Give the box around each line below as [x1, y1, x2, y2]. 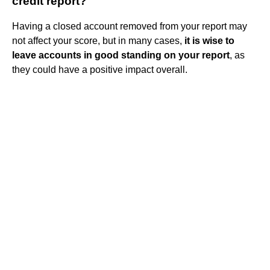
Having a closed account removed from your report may [12, 20, 247, 31]
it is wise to [184, 35, 234, 46]
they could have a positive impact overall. [12, 64, 187, 75]
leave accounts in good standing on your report [12, 49, 230, 60]
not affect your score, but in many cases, [12, 35, 184, 46]
